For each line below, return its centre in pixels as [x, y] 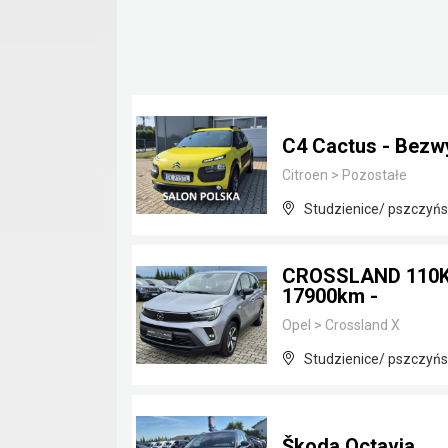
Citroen [305, 175]
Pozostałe [373, 175]
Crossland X [361, 325]
